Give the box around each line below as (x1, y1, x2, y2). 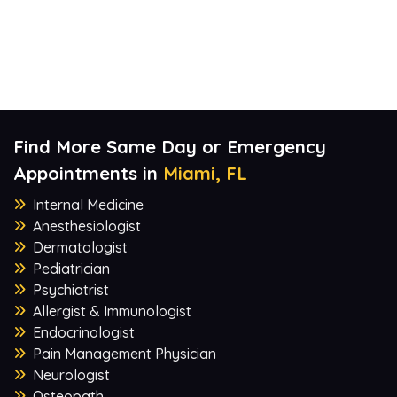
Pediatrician (33, 259, 110, 277)
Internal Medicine (33, 195, 144, 214)
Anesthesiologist (33, 216, 141, 235)
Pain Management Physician (33, 344, 216, 362)
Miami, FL (163, 161, 247, 184)
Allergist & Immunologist (33, 301, 191, 320)
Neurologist (33, 365, 110, 384)
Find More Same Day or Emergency (13, 135, 326, 158)
